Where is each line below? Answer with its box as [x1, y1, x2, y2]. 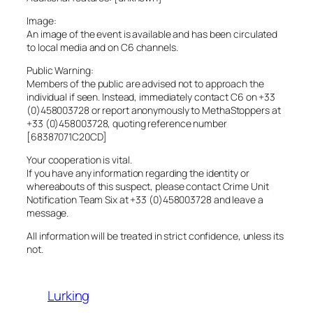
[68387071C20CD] [27, 130, 107, 144]
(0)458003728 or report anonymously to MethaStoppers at [27, 103, 281, 117]
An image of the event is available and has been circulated [27, 27, 278, 41]
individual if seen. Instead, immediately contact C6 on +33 [27, 90, 276, 104]
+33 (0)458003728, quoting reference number [27, 117, 227, 131]
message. [27, 206, 69, 220]
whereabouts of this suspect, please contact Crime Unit [27, 180, 269, 194]
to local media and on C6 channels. [27, 41, 178, 54]
